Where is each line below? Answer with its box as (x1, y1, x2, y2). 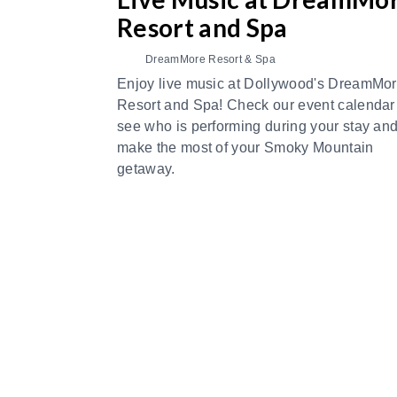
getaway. (117, 160, 175, 176)
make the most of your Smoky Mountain (117, 139, 374, 155)
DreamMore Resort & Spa (145, 52, 276, 66)
